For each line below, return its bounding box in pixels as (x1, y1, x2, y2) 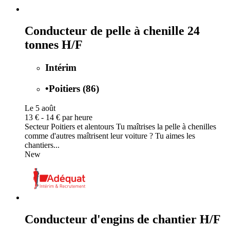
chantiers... (25, 141, 60, 150)
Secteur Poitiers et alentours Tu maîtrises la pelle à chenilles (25, 122, 216, 131)
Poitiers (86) (49, 83, 99, 94)
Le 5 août (25, 104, 55, 113)
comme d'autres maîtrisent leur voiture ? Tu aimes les (25, 131, 195, 141)
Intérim (45, 62, 76, 73)
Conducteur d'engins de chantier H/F (25, 213, 221, 226)
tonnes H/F (25, 37, 83, 51)
